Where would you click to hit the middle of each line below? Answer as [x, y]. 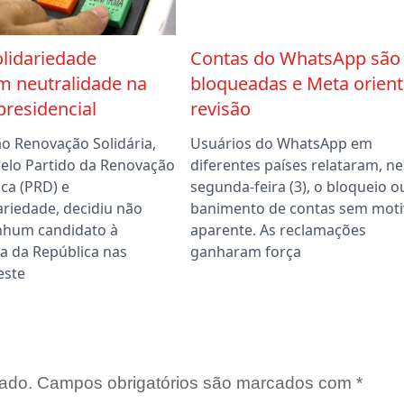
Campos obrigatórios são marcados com [197, 383]
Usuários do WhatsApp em [281, 144]
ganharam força [245, 252]
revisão [220, 109]
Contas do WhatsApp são [295, 59]
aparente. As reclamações [278, 230]
